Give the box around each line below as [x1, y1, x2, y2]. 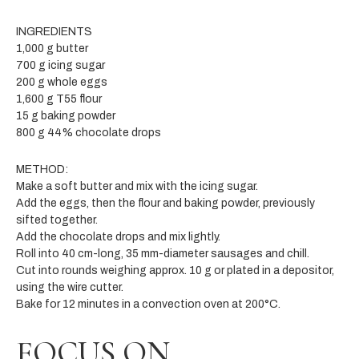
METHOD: [16, 163, 68, 175]
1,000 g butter [16, 42, 88, 54]
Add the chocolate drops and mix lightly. [16, 230, 220, 243]
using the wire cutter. [16, 280, 123, 293]
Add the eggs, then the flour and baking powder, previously [16, 196, 315, 209]
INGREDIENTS [16, 25, 92, 38]
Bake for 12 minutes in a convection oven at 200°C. [16, 297, 280, 310]
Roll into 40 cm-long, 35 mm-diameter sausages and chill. [16, 247, 309, 260]
